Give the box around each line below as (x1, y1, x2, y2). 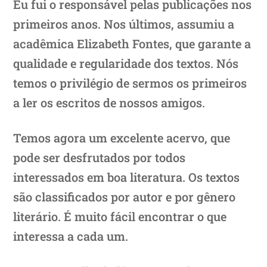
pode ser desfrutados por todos (13, 149, 186, 165)
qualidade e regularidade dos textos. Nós (13, 55, 239, 71)
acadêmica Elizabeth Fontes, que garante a (13, 35, 252, 51)
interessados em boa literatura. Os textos (13, 169, 240, 185)
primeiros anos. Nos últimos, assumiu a (13, 15, 235, 32)
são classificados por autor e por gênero (13, 188, 236, 204)
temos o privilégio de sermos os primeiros (13, 74, 247, 91)
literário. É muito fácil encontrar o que (13, 208, 227, 224)
